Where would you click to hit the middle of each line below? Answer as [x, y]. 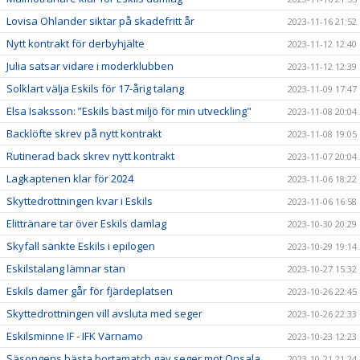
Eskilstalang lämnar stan [66, 268]
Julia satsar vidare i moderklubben [90, 65]
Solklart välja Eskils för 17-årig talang [95, 88]
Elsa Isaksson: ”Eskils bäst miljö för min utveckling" [129, 110]
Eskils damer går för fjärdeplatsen [90, 290]
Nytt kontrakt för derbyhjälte [76, 43]
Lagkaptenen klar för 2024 [70, 178]
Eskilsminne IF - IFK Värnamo [75, 335]
